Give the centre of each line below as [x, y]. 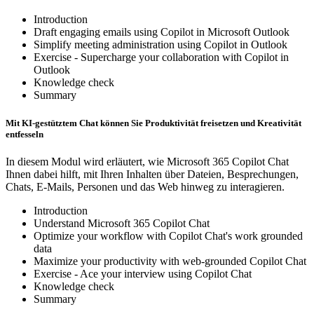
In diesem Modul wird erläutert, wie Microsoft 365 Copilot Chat [147, 161]
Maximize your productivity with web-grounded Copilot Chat [170, 261]
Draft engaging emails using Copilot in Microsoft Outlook [162, 32]
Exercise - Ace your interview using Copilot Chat [143, 273]
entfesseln [25, 134]
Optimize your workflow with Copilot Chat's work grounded [168, 235]
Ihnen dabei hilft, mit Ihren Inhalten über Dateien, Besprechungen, [152, 174]
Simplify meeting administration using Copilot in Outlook [161, 45]
